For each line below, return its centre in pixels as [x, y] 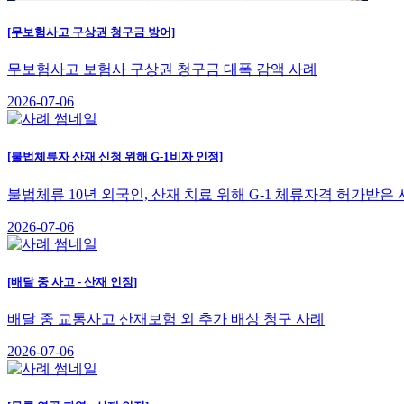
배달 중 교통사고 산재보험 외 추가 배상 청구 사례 [166, 318]
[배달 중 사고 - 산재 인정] [72, 281]
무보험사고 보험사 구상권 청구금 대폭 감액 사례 [162, 69]
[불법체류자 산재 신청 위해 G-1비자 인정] [115, 157]
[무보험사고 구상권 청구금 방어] [91, 32]
